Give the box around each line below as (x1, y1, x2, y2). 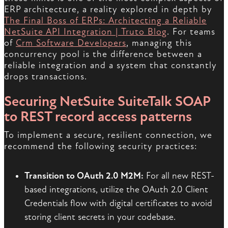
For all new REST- (144, 170, 214, 182)
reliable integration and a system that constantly (4, 60, 217, 71)
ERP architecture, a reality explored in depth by (4, 4, 212, 15)
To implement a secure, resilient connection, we (4, 130, 212, 141)
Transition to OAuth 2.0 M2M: (24, 170, 144, 182)
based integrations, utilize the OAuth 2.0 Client (24, 184, 208, 195)
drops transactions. (4, 71, 87, 82)
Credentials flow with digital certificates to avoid (24, 198, 212, 209)
